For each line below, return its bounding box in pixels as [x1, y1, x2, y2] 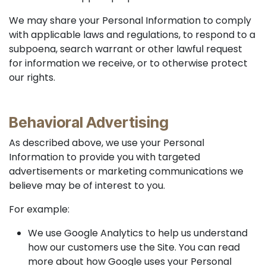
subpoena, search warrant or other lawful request [9, 42, 242, 56]
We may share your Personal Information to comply [9, 14, 251, 27]
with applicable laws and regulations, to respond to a [9, 28, 255, 42]
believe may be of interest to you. [9, 179, 165, 192]
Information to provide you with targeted [9, 150, 200, 164]
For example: [9, 202, 69, 216]
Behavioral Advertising [9, 113, 169, 131]
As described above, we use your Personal [9, 136, 204, 150]
